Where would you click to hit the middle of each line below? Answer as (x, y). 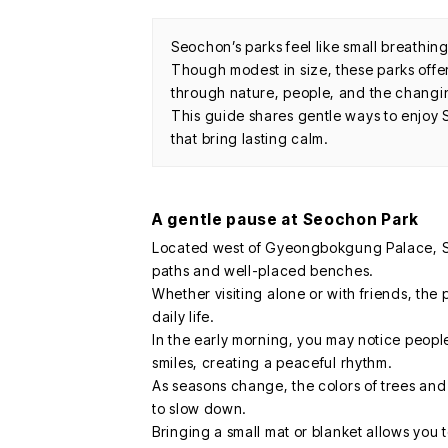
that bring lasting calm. (250, 139)
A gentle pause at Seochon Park (285, 220)
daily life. (183, 317)
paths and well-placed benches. (263, 271)
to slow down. (200, 409)
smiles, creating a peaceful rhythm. (272, 363)
